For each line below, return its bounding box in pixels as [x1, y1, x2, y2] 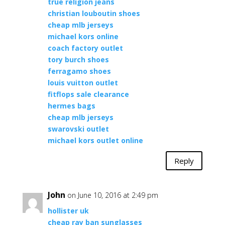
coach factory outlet [47, 43, 123, 53]
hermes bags [47, 101, 95, 110]
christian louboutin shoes [47, 9, 140, 18]
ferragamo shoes [47, 66, 111, 76]
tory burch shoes [47, 55, 109, 64]
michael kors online [47, 32, 119, 41]
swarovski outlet [47, 124, 109, 134]
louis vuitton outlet [47, 78, 118, 87]
